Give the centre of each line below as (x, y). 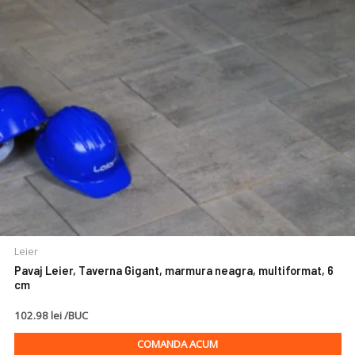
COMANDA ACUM (177, 344)
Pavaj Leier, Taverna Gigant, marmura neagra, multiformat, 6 (174, 271)
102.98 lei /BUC (51, 315)
